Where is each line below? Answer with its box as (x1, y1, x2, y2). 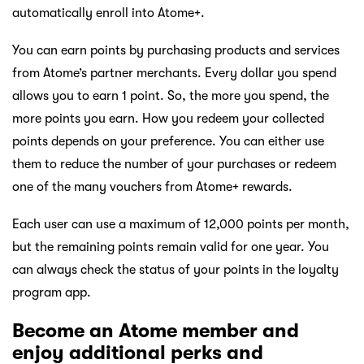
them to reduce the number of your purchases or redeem (12, 157, 336, 172)
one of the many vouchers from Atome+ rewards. (12, 180, 292, 195)
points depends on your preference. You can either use (12, 134, 324, 149)
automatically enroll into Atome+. (12, 6, 205, 21)
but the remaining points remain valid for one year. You (12, 240, 329, 255)
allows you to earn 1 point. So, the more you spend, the (12, 89, 329, 104)
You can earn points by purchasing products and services (12, 43, 340, 58)
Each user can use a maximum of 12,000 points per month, (12, 217, 349, 232)
